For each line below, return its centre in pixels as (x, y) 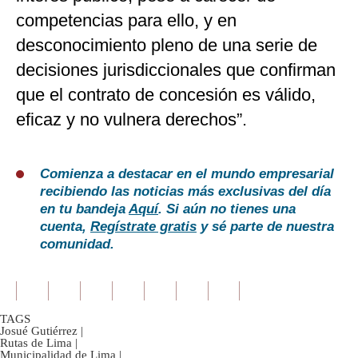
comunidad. (77, 245)
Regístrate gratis (143, 227)
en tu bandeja (84, 209)
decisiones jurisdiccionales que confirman (176, 70)
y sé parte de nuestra (265, 227)
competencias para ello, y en (126, 21)
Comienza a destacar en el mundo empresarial (187, 174)
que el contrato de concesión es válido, (166, 95)
